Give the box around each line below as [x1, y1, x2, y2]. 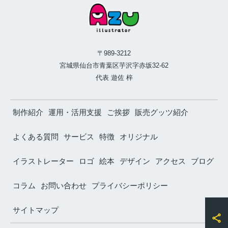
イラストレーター [13, 157, 74, 166]
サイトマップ [13, 206, 59, 215]
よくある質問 [13, 132, 59, 141]
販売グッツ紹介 [135, 108, 188, 117]
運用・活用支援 [48, 108, 102, 117]
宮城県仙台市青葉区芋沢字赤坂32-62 [60, 62, 168, 70]
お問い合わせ [41, 181, 87, 190]
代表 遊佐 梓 [95, 74, 133, 82]
